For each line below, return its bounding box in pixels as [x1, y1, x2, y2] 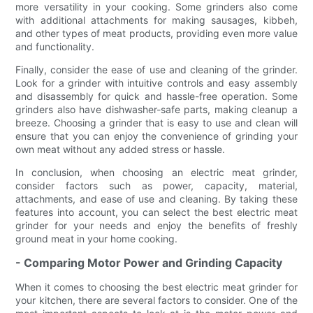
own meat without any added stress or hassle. [15, 143, 226, 155]
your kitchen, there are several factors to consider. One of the [15, 293, 298, 306]
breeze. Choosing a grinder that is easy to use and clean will [15, 116, 298, 129]
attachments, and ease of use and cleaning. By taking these [15, 192, 298, 205]
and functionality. [15, 40, 95, 52]
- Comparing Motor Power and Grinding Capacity [15, 255, 283, 270]
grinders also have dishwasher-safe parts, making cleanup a [15, 103, 298, 115]
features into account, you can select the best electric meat [15, 205, 298, 218]
